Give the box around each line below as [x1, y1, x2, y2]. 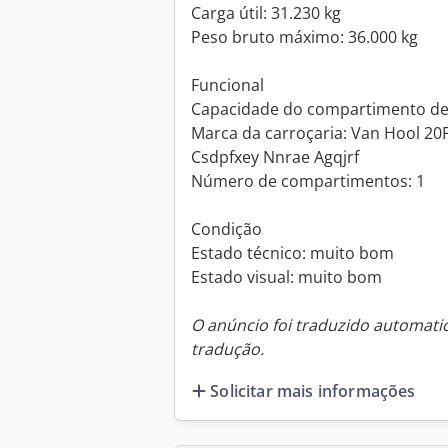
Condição [191, 218, 262, 241]
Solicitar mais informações [210, 379, 416, 402]
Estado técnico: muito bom [191, 242, 394, 265]
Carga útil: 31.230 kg [191, 2, 341, 25]
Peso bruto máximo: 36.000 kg [191, 26, 418, 49]
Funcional [191, 74, 264, 97]
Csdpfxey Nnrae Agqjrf [191, 146, 359, 169]
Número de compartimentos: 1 [191, 170, 425, 193]
